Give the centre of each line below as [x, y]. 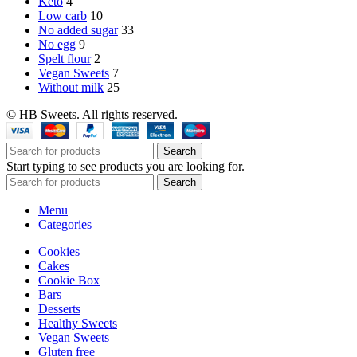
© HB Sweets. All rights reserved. [92, 114]
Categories [65, 224]
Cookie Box [69, 280]
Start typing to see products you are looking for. [126, 166]
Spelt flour [65, 58]
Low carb [63, 15]
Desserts [59, 308]
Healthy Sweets [78, 323]
